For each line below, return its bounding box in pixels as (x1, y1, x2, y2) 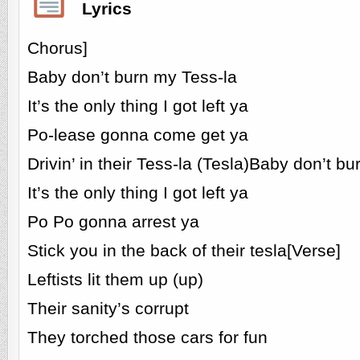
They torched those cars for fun (27, 327, 268, 347)
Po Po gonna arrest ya (27, 211, 199, 231)
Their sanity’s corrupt (27, 298, 189, 318)
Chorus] (27, 38, 88, 58)
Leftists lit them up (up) (27, 269, 203, 289)
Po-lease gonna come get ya (27, 125, 248, 145)
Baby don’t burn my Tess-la (27, 67, 237, 87)
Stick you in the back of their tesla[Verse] (27, 240, 341, 260)
